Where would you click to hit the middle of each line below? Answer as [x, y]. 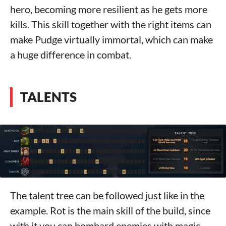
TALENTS [48, 97]
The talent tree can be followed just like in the [107, 195]
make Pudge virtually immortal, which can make [111, 40]
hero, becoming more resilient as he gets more [109, 9]
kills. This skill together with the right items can [111, 24]
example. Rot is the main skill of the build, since [110, 210]
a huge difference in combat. [71, 55]
